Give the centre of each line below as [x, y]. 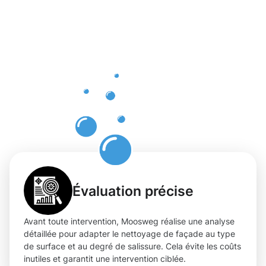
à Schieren [191, 132]
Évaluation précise [133, 191]
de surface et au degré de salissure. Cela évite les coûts [132, 246]
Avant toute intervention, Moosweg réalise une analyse [129, 221]
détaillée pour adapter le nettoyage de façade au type [129, 234]
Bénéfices [188, 20]
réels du [177, 48]
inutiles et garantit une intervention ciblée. [105, 259]
